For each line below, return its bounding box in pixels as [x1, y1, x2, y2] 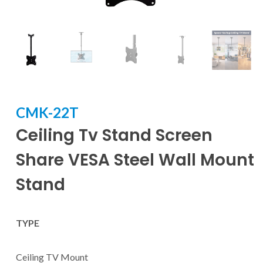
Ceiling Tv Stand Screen [16, 123, 213, 147]
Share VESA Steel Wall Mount [16, 148, 254, 171]
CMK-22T [16, 103, 79, 121]
